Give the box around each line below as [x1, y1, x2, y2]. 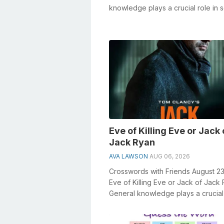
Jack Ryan [109, 136, 155, 147]
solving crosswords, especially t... [109, 199, 219, 208]
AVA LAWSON [109, 152, 148, 160]
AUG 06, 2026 [149, 152, 190, 160]
